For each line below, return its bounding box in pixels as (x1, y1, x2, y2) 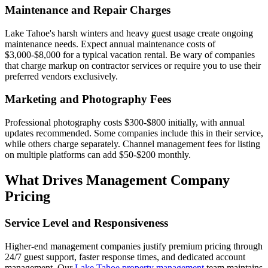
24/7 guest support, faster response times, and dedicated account (5, 251, 245, 262)
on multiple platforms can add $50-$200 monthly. (5, 150, 191, 160)
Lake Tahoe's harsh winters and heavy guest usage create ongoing (5, 28, 253, 38)
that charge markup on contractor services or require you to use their (5, 60, 261, 71)
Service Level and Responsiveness (5, 216, 168, 229)
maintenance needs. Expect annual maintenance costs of (5, 38, 215, 49)
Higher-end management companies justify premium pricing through (5, 240, 263, 251)
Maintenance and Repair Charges (5, 3, 170, 16)
